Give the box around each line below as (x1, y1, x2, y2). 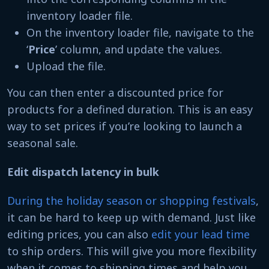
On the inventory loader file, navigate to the (26, 25, 254, 40)
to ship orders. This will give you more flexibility (7, 243, 256, 258)
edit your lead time (151, 226, 250, 241)
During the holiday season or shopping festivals (7, 193, 256, 208)
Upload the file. (26, 58, 106, 73)
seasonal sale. (7, 135, 78, 150)
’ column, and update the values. (55, 41, 222, 56)
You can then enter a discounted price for (7, 85, 223, 100)
